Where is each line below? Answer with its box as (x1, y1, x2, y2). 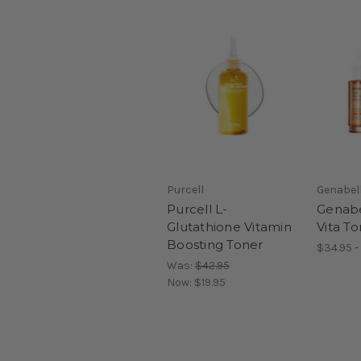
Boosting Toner (167, 237, 263, 253)
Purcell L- (167, 201, 228, 218)
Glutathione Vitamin (167, 219, 292, 235)
